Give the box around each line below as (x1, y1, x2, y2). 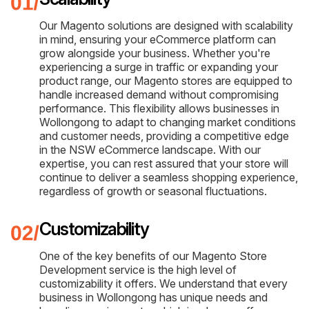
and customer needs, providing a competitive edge (39, 128, 289, 143)
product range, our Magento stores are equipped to (39, 73, 292, 88)
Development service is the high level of (39, 262, 237, 277)
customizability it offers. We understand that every (39, 276, 288, 290)
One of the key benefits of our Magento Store (39, 248, 267, 263)
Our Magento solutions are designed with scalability (39, 18, 293, 32)
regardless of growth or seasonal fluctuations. (39, 183, 267, 198)
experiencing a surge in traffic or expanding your (39, 59, 278, 74)
